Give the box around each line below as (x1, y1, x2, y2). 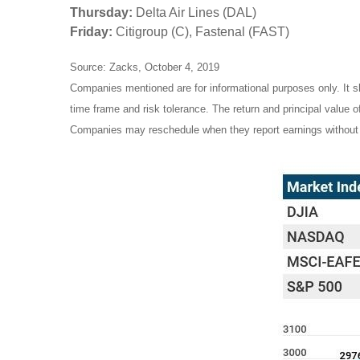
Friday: (70, 24, 112, 39)
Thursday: (70, 5, 136, 19)
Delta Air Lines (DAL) (136, 5, 256, 19)
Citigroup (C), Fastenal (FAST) (112, 24, 289, 39)
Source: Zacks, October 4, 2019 (70, 60, 219, 73)
